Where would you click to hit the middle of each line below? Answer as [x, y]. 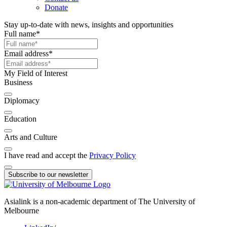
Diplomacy [22, 100]
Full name [20, 33]
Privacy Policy [112, 155]
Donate [56, 7]
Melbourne [22, 210]
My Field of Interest [36, 73]
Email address [26, 53]
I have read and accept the [47, 155]
